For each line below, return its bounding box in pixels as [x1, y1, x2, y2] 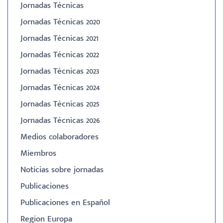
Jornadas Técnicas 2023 [20, 64, 99, 78]
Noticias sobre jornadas [20, 162, 104, 177]
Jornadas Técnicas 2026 [20, 113, 100, 127]
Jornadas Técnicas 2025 [20, 97, 100, 111]
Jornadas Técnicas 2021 [20, 31, 99, 45]
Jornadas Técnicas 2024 [20, 80, 100, 95]
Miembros [20, 146, 56, 160]
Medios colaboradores [20, 129, 99, 144]
